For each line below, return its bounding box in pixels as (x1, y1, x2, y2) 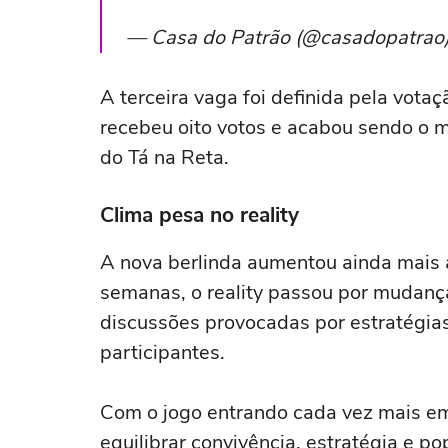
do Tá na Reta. (100, 144, 229, 171)
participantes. (100, 339, 225, 366)
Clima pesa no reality (100, 201, 299, 229)
